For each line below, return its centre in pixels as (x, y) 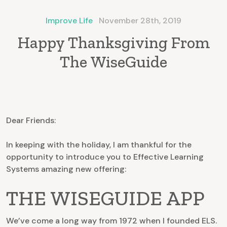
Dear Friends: (31, 121)
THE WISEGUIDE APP (105, 198)
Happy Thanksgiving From (113, 43)
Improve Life (69, 21)
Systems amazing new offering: (66, 169)
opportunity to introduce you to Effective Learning (105, 157)
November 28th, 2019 (140, 21)
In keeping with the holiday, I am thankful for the (99, 145)
